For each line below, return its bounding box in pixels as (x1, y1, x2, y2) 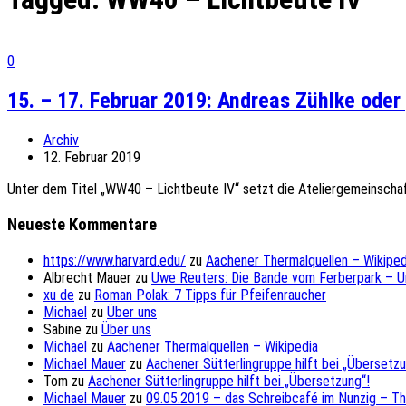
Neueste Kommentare (7, 214, 157, 235)
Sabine (43, 320, 82, 338)
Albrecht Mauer (43, 268, 131, 286)
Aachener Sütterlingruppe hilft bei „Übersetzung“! (88, 372, 370, 390)
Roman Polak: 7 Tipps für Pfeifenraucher (94, 285, 326, 304)
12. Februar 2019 (43, 149, 140, 167)
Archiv (43, 131, 79, 150)
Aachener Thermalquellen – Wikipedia (107, 337, 318, 355)
